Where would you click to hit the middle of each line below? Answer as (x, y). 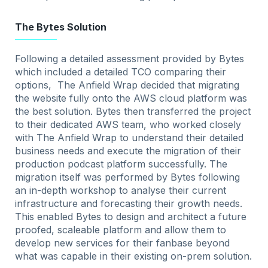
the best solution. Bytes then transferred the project (133, 112)
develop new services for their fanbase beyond (123, 243)
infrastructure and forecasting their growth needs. (129, 204)
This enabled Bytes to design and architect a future (131, 217)
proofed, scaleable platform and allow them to (121, 230)
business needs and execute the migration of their (128, 151)
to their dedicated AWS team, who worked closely (128, 125)
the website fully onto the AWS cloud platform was (131, 98)
